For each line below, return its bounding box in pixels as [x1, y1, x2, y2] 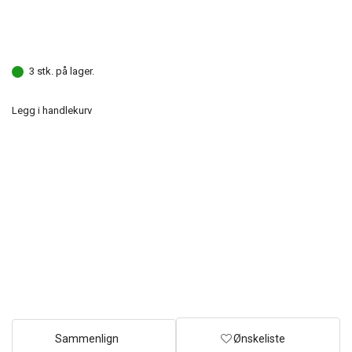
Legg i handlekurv [12, 104, 92, 117]
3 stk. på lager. [29, 65, 94, 78]
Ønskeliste [233, 332, 285, 346]
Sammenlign [55, 332, 119, 346]
